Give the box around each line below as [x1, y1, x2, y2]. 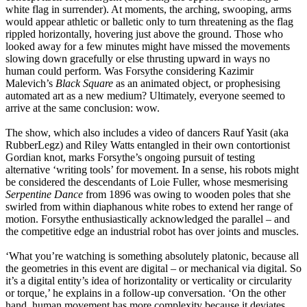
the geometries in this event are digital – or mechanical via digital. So [5, 262, 302, 275]
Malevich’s [5, 77, 53, 90]
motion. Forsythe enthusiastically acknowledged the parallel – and [5, 213, 290, 225]
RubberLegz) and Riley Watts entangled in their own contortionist [5, 139, 290, 151]
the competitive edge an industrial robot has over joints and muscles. [5, 225, 299, 238]
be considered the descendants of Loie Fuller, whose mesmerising [5, 176, 288, 188]
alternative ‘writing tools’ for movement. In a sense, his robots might [5, 164, 299, 176]
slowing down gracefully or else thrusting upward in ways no [5, 53, 270, 65]
